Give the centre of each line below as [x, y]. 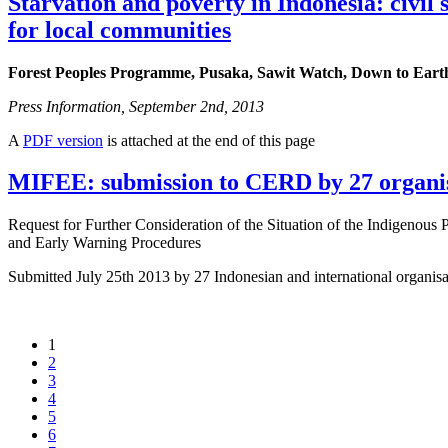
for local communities [119, 29]
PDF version [63, 140]
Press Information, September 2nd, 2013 [136, 106]
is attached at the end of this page [209, 140]
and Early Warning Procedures [104, 243]
